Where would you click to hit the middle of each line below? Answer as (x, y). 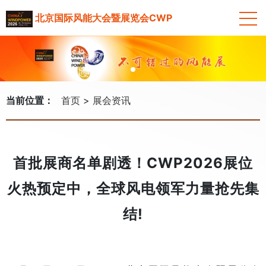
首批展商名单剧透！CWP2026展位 (133, 163)
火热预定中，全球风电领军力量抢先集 (133, 188)
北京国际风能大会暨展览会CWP (103, 18)
